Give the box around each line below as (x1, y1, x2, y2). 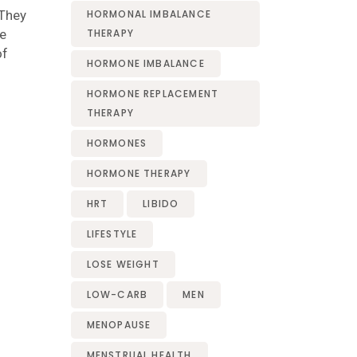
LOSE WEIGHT (86, 257, 159, 271)
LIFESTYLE (86, 227, 138, 241)
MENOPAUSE (86, 318, 151, 331)
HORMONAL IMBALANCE (86, 7, 212, 21)
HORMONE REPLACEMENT (86, 87, 219, 100)
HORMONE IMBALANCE (86, 57, 205, 70)
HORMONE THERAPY (86, 167, 191, 180)
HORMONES (86, 136, 147, 150)
